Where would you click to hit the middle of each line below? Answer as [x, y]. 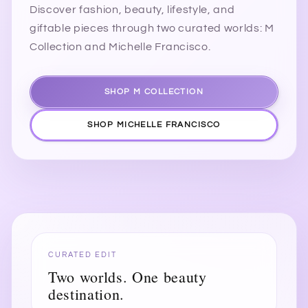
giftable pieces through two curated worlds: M [152, 28]
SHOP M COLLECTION [154, 91]
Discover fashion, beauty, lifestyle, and [132, 9]
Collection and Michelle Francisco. [120, 46]
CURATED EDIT [82, 254]
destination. [86, 294]
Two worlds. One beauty [128, 276]
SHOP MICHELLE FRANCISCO [154, 124]
